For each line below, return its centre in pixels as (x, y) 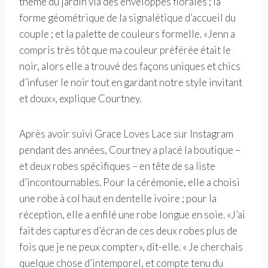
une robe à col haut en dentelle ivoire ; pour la (118, 199)
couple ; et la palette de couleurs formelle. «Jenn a (127, 34)
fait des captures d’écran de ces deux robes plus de (128, 231)
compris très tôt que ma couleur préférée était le (125, 50)
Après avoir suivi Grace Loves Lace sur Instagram (126, 134)
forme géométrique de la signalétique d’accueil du (127, 18)
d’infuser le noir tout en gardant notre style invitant (131, 83)
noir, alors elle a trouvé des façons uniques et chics (130, 66)
